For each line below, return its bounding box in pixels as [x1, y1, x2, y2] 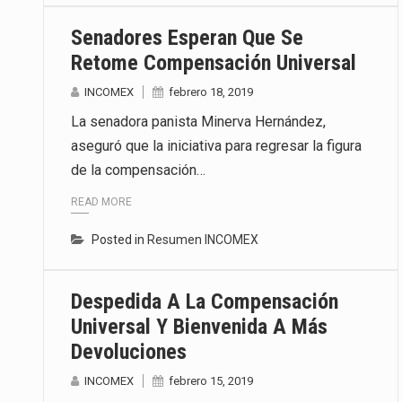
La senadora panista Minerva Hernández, [71, 112, 326, 130]
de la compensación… [71, 161, 205, 179]
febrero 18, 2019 [169, 84, 253, 99]
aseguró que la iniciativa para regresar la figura [71, 136, 362, 154]
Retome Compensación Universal [71, 49, 356, 75]
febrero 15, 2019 [169, 374, 253, 389]
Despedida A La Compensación [71, 289, 338, 315]
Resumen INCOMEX [147, 232, 258, 248]
